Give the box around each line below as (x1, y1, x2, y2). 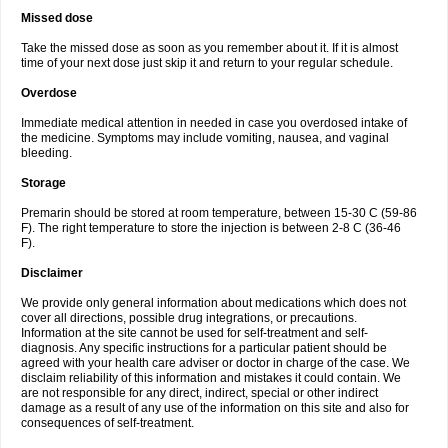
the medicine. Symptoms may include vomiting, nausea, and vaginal (21, 131, 389, 145)
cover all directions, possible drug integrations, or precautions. (21, 311, 357, 325)
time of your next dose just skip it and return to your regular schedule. (21, 56, 393, 70)
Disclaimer (21, 266, 83, 280)
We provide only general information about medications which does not (21, 296, 406, 310)
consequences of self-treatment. (21, 416, 194, 430)
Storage (21, 176, 66, 190)
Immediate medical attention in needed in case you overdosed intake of (21, 116, 407, 130)
